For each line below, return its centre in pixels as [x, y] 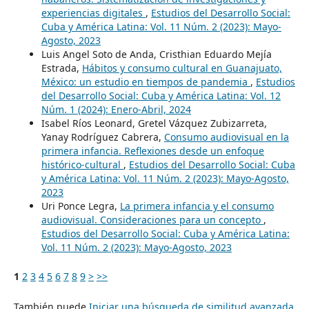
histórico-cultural [82, 164]
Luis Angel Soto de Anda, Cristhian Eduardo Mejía [156, 54]
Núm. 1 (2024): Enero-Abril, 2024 [116, 109]
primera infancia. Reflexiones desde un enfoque [152, 150]
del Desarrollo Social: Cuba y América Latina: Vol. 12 [161, 95]
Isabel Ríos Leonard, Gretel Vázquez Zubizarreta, [154, 123]
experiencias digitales [93, 12]
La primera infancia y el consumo [197, 206]
